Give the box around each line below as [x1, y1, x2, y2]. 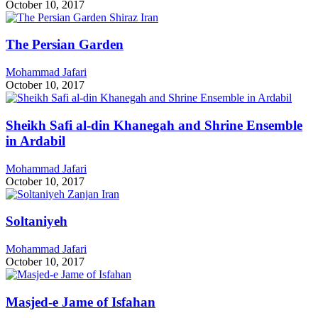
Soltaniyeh [6, 214, 67, 229]
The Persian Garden [6, 37, 124, 53]
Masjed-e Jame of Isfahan [6, 294, 155, 309]
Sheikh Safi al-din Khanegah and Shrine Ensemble [6, 117, 302, 133]
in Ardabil [6, 133, 65, 148]
